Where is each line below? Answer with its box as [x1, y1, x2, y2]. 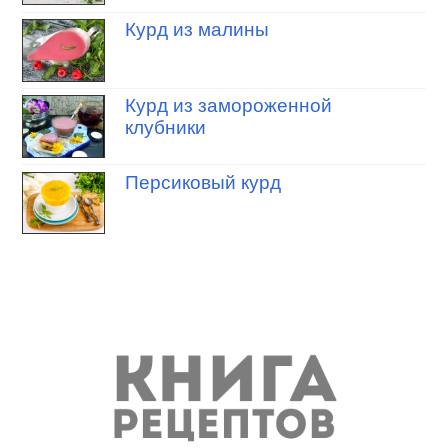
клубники [125, 117, 207, 139]
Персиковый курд [125, 171, 282, 193]
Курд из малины [125, 19, 270, 41]
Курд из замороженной [125, 95, 333, 117]
